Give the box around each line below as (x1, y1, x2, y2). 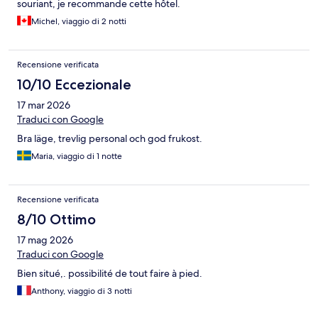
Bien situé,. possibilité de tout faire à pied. (17, 267, 202, 280)
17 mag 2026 (17, 234, 73, 247)
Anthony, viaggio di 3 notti (31, 285, 132, 297)
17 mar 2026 (17, 99, 70, 112)
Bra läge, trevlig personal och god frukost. (17, 132, 202, 146)
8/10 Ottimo (17, 211, 96, 229)
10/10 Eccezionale (17, 76, 131, 94)
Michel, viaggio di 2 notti (31, 16, 126, 28)
